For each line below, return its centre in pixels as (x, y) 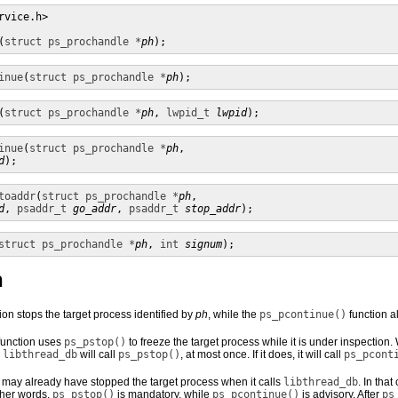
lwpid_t (188, 113)
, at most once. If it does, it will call (262, 354)
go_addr (95, 209)
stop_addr (213, 209)
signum (203, 244)
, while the (234, 314)
